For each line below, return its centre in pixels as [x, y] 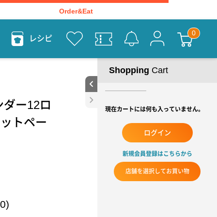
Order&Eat [76, 11]
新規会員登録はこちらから [157, 154]
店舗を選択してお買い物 [157, 171]
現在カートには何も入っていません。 [155, 109]
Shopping [129, 70]
